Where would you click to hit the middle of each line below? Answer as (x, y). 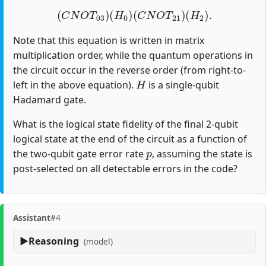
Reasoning (55, 241)
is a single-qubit (183, 85)
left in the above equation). (75, 85)
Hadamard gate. (50, 99)
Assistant (32, 218)
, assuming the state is (202, 153)
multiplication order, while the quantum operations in (133, 55)
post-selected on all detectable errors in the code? (125, 168)
